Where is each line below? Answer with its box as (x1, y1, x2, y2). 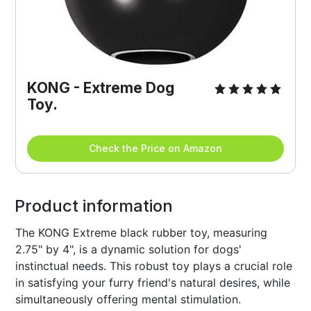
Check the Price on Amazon (89, 142, 222, 154)
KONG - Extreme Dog (27, 78, 175, 96)
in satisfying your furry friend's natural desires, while (15, 275, 291, 289)
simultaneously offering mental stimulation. (15, 292, 242, 306)
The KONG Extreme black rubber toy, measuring (15, 225, 268, 239)
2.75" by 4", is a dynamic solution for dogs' (15, 242, 242, 256)
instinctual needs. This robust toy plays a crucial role (15, 258, 293, 273)
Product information (15, 195, 174, 216)
